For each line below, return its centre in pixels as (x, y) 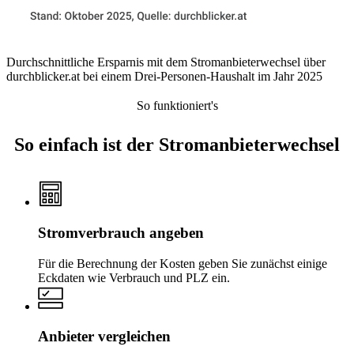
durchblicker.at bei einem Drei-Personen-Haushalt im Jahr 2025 (164, 77)
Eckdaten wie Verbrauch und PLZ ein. (134, 277)
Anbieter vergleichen (104, 337)
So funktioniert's (177, 106)
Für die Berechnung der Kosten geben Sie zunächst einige (183, 263)
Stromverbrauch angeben (121, 232)
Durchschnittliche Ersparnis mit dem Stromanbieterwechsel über (166, 62)
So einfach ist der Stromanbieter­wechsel (177, 145)
